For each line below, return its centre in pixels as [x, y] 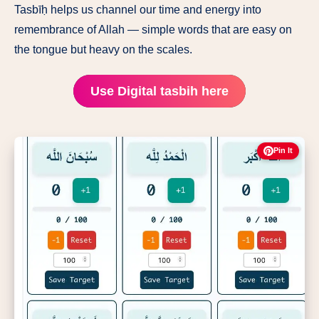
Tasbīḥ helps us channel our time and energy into [138, 9]
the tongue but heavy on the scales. [103, 49]
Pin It [283, 151]
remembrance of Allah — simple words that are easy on [153, 29]
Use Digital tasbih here [159, 91]
